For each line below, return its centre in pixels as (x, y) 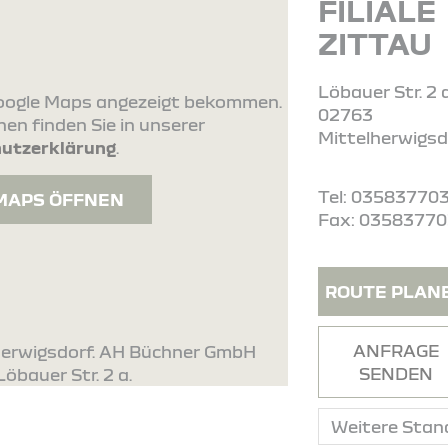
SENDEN (396, 373)
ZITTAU (375, 43)
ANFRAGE (396, 350)
